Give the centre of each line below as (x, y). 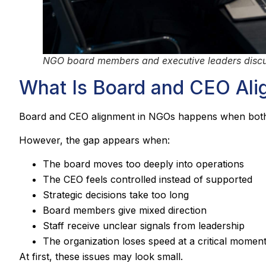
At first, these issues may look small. (101, 257)
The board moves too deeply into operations (143, 164)
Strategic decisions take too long (116, 195)
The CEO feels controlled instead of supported (148, 180)
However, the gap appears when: (94, 140)
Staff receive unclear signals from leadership (144, 226)
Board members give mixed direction (125, 210)
